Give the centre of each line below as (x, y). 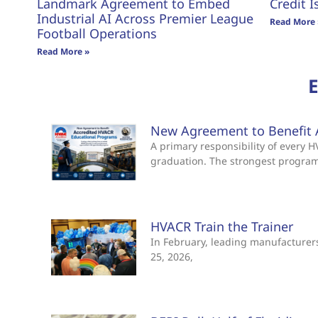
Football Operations (97, 34)
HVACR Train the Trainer (222, 226)
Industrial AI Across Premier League (145, 19)
